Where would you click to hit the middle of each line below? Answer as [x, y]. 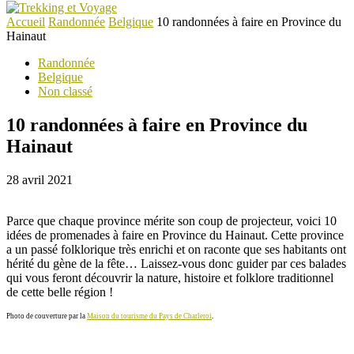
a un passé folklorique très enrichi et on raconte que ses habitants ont [176, 249]
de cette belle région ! [60, 292]
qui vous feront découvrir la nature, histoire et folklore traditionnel [170, 277]
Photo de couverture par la [47, 316]
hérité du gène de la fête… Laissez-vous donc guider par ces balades [176, 263]
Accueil [26, 22]
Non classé [65, 91]
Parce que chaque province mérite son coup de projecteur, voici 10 [171, 220]
